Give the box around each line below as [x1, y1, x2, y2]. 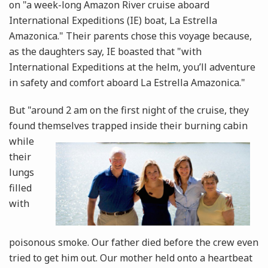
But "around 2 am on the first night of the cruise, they [9, 103, 249, 117]
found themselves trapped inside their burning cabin [9, 119, 248, 133]
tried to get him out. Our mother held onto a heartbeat [9, 251, 252, 265]
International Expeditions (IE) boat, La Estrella [9, 14, 217, 28]
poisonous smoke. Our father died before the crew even [9, 236, 258, 249]
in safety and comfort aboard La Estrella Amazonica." [9, 76, 245, 90]
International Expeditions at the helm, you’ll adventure [9, 60, 255, 74]
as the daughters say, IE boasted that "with [9, 45, 202, 59]
